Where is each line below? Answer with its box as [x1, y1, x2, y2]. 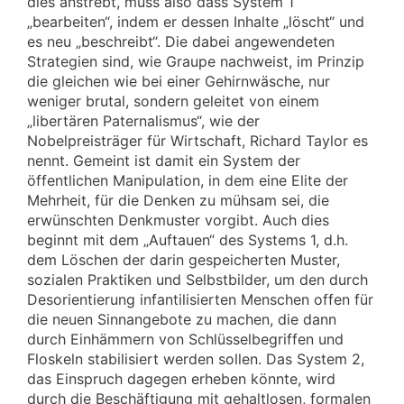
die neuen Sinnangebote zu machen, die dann [27, 309, 336, 328]
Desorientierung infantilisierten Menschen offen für [27, 289, 373, 308]
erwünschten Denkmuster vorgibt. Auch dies [27, 210, 329, 229]
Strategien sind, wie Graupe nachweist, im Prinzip [27, 51, 364, 70]
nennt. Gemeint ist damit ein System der [27, 151, 300, 170]
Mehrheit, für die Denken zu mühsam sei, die [27, 190, 329, 209]
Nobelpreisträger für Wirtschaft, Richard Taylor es [27, 131, 368, 150]
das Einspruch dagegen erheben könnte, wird [27, 369, 335, 388]
